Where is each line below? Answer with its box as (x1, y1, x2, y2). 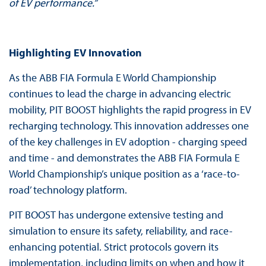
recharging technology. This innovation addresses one (8, 118, 249, 132)
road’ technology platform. (8, 182, 127, 197)
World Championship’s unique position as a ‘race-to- (8, 166, 240, 180)
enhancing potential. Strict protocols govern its (8, 239, 218, 254)
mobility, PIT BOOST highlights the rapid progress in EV (8, 102, 251, 116)
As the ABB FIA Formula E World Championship (8, 70, 216, 84)
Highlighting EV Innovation (8, 45, 142, 59)
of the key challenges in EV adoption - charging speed (8, 134, 247, 148)
